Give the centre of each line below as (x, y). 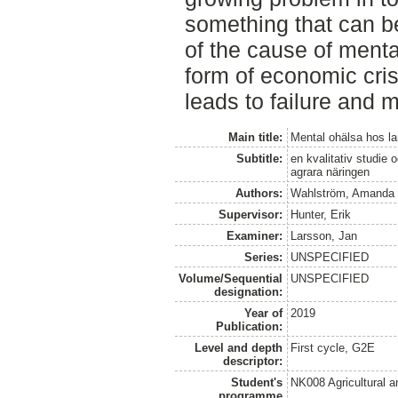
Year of (263, 313)
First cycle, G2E (333, 347)
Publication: (249, 326)
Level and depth (238, 347)
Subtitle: (259, 158)
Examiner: (254, 235)
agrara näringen (330, 171)
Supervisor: (250, 214)
